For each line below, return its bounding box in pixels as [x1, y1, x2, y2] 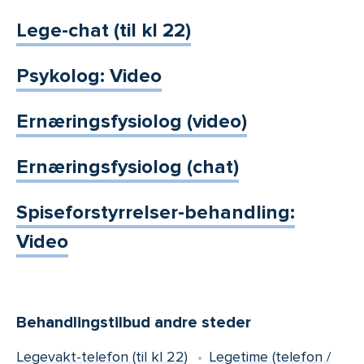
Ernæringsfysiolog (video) [16, 110, 247, 134]
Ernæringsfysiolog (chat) [16, 155, 239, 180]
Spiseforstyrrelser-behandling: [16, 201, 295, 225]
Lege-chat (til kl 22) [16, 19, 191, 43]
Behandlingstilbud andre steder [16, 313, 251, 333]
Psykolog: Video [16, 64, 162, 89]
